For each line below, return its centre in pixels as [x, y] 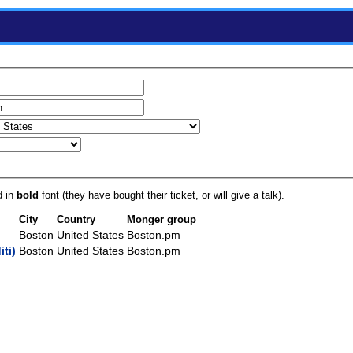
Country [76, 219]
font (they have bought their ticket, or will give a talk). [162, 195]
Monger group [162, 219]
